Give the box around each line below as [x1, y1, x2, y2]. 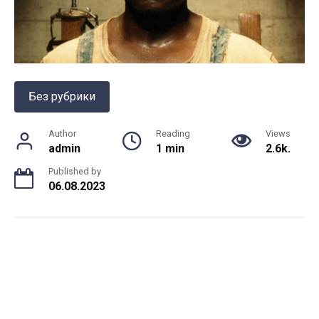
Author [48, 128, 76, 140]
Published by [48, 166, 101, 177]
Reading [156, 128, 190, 140]
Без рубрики [28, 90, 95, 104]
